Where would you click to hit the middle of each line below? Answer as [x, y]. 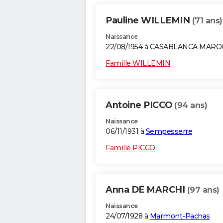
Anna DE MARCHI [146, 190]
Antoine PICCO [140, 105]
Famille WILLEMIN [138, 63]
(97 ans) [203, 190]
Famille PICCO [130, 148]
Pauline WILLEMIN [149, 21]
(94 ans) [191, 106]
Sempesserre [169, 132]
